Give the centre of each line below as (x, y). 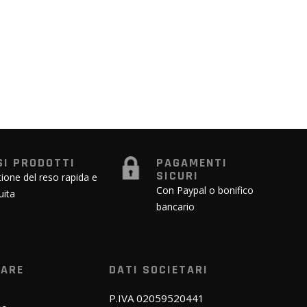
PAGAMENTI (192, 163)
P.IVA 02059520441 (157, 298)
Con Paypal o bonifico (205, 191)
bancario (175, 207)
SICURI (177, 176)
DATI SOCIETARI (159, 270)
